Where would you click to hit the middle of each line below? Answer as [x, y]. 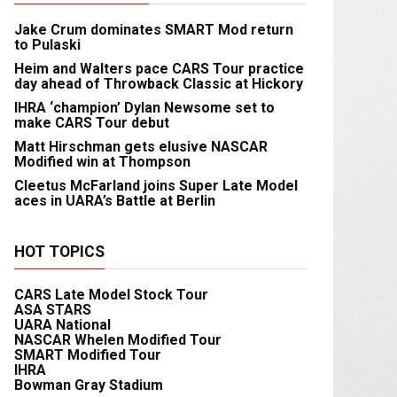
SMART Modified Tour [88, 355]
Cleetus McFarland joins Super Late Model [156, 186]
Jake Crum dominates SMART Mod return [154, 30]
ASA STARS [53, 310]
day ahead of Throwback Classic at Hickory [159, 84]
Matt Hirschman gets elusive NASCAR [141, 147]
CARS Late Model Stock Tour [111, 295]
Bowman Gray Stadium [89, 385]
